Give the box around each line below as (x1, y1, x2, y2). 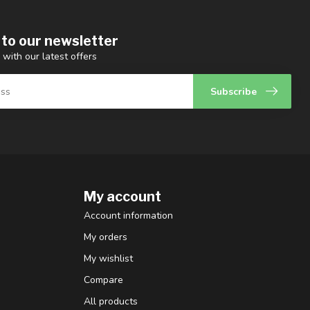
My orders (84, 230, 127, 244)
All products (84, 295, 138, 309)
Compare (84, 273, 123, 287)
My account (84, 188, 161, 206)
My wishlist (84, 252, 133, 266)
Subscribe (210, 84, 257, 98)
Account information (84, 209, 173, 223)
